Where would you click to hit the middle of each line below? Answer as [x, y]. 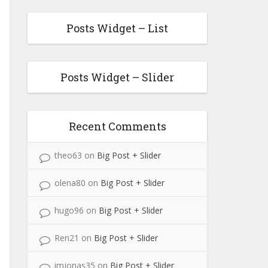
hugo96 [69, 210]
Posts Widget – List [117, 28]
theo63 [68, 155]
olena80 [70, 183]
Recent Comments [117, 126]
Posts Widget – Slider [117, 77]
